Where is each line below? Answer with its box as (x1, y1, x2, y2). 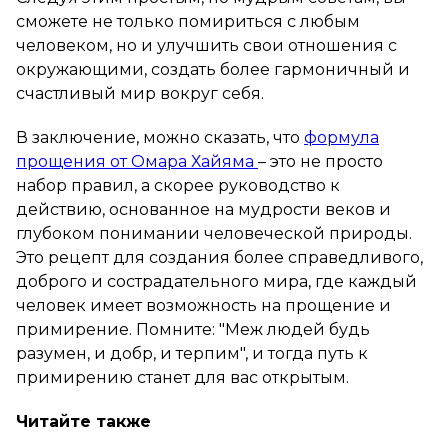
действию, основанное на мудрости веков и (16, 199, 391, 219)
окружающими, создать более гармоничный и (16, 59, 410, 79)
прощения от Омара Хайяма (16, 151, 258, 171)
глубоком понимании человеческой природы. (16, 223, 412, 243)
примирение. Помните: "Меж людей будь (16, 319, 370, 339)
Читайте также (16, 411, 156, 431)
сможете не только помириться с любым (16, 11, 360, 31)
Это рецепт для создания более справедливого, (16, 247, 423, 267)
